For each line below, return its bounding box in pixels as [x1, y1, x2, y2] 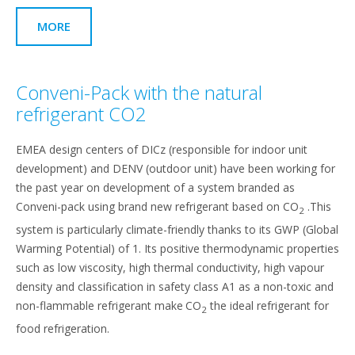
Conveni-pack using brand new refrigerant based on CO [16, 199, 299, 214]
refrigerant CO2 [16, 101, 147, 127]
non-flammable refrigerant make [16, 297, 183, 313]
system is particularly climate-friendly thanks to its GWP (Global [16, 221, 338, 237]
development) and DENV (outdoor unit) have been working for [16, 161, 335, 176]
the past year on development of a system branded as [16, 180, 295, 195]
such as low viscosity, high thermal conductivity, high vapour [16, 259, 324, 275]
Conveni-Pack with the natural [16, 79, 262, 105]
